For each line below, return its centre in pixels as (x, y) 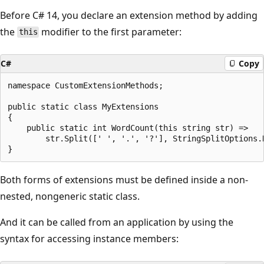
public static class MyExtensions (83, 106)
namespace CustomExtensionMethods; (85, 85)
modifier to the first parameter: (110, 32)
